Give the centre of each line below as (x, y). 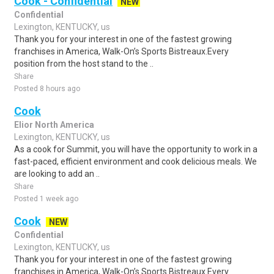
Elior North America (54, 125)
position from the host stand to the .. (84, 64)
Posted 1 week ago (46, 199)
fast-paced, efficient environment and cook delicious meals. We (135, 161)
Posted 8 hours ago (47, 89)
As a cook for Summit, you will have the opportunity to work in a (136, 149)
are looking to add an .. (57, 174)
